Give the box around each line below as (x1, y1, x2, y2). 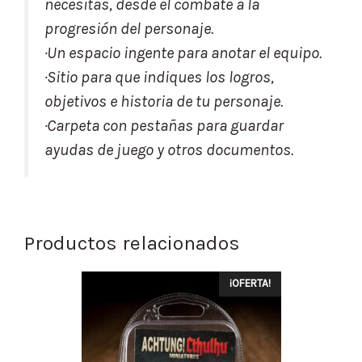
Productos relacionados (24, 231, 240, 255)
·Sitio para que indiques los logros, (44, 67, 274, 86)
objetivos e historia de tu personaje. (44, 91, 283, 111)
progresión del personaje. (44, 19, 213, 38)
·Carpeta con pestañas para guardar (44, 116, 284, 135)
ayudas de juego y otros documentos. (44, 140, 293, 159)
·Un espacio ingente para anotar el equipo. (44, 43, 322, 62)
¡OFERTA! (229, 277, 271, 289)
